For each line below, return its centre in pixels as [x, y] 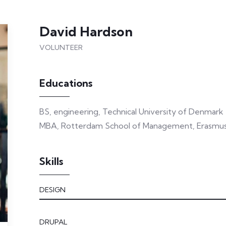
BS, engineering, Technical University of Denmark [131, 111]
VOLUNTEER [61, 47]
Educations [66, 83]
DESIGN [52, 190]
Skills [51, 161]
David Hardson [86, 32]
